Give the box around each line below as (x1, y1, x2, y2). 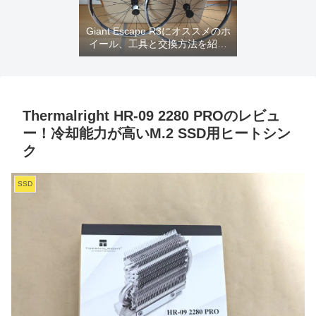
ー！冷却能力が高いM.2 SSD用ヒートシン (23, 126, 291, 142)
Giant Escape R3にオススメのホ (85, 25, 231, 37)
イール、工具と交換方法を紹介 (89, 38, 227, 50)
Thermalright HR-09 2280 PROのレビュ (23, 108, 280, 124)
